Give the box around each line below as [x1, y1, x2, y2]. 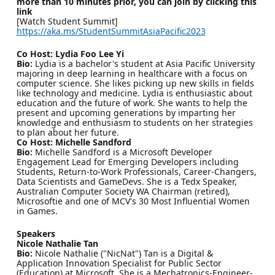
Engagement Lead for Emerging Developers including [16, 155, 239, 168]
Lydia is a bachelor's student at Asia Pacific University [32, 57, 255, 69]
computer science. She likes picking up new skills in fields [16, 77, 254, 89]
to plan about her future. [16, 126, 119, 138]
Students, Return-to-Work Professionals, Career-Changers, [16, 165, 257, 177]
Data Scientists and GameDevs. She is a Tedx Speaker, [16, 175, 237, 187]
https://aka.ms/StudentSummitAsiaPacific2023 [16, 25, 206, 37]
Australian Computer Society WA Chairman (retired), [16, 185, 230, 197]
